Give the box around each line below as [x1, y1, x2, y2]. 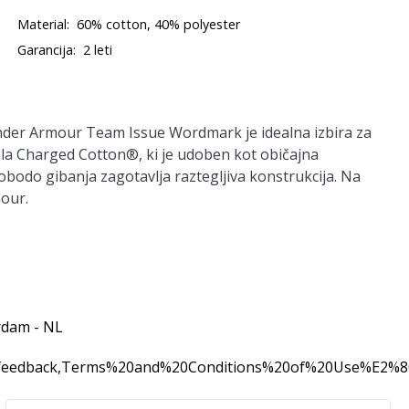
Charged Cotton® [16, 144, 139, 164]
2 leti [83, 41, 113, 58]
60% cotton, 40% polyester [77, 16, 241, 33]
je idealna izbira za [242, 122, 372, 142]
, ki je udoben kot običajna [139, 144, 319, 164]
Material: [17, 16, 70, 33]
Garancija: [17, 41, 77, 58]
